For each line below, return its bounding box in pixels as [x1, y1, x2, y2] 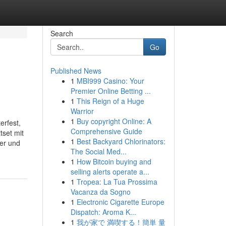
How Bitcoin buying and [76, 156, 151, 166]
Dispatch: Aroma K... [70, 207, 136, 217]
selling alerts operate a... [70, 166, 149, 177]
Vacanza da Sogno [70, 187, 131, 197]
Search [50, 28, 73, 38]
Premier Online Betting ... [70, 86, 151, 96]
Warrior [70, 106, 94, 116]
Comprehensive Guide [70, 126, 142, 136]
